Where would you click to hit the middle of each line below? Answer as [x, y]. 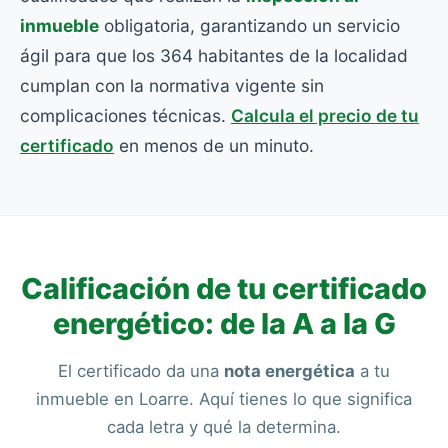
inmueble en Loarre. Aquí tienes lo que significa [224, 399]
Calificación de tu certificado [224, 288]
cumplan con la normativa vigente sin [172, 85]
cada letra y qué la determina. [224, 427]
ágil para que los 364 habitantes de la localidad [214, 55]
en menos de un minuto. [214, 145]
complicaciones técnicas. [125, 115]
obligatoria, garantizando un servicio [249, 25]
